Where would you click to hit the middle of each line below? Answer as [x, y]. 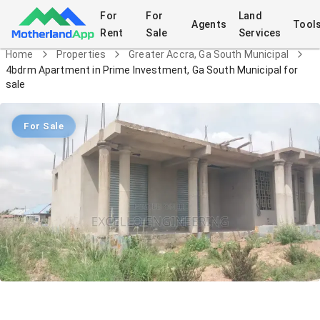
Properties [81, 54]
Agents [209, 24]
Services [260, 33]
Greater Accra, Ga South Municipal [209, 54]
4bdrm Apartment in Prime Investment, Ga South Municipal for [152, 70]
